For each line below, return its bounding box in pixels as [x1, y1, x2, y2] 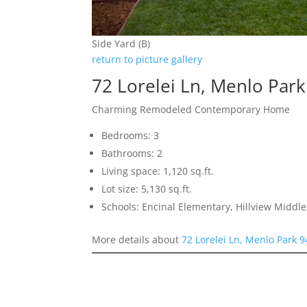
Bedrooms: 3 [101, 129, 160, 143]
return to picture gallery [92, 53, 203, 66]
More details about [92, 233, 182, 247]
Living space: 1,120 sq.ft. [101, 164, 214, 178]
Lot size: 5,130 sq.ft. [101, 182, 193, 196]
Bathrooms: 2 [101, 147, 163, 160]
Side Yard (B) [92, 37, 151, 51]
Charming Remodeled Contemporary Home [92, 103, 291, 116]
